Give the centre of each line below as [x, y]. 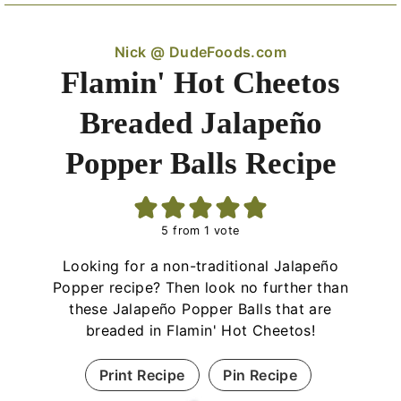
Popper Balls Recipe [200, 163]
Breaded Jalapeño [200, 123]
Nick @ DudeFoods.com [200, 51]
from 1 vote [204, 230]
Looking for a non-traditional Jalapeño [200, 265]
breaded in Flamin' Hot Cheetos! [200, 330]
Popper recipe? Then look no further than [200, 287]
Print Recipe [142, 375]
